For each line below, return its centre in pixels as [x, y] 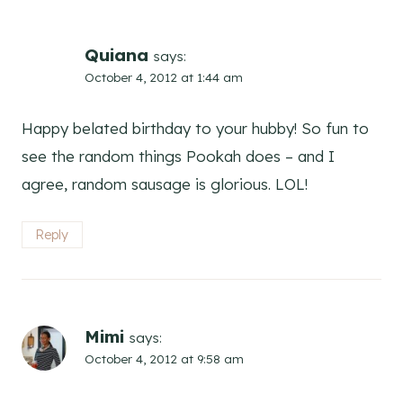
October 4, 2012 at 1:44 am [164, 77]
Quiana [116, 55]
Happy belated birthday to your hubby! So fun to [195, 129]
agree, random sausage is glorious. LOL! [165, 184]
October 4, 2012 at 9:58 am [164, 359]
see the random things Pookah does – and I [178, 157]
